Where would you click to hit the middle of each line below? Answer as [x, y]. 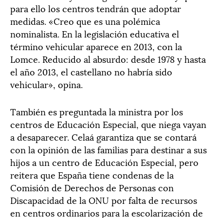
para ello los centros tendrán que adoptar [96, 8]
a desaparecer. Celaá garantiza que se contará [103, 136]
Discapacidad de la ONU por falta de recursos [104, 200]
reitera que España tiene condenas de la [92, 174]
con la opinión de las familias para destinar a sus [109, 149]
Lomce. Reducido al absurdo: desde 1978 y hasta [108, 59]
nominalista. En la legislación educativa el [95, 33]
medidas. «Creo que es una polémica [85, 21]
